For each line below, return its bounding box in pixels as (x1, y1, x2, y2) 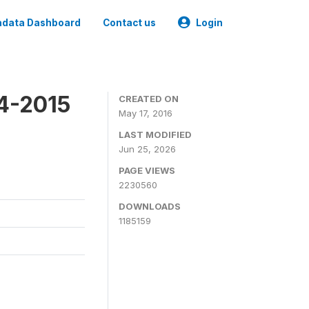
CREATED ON (119, 93, 179, 104)
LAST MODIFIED (119, 129, 192, 140)
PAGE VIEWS (119, 165, 175, 176)
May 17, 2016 (119, 108, 172, 119)
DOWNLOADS (119, 201, 181, 212)
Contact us (103, 17, 156, 28)
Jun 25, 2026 (119, 143, 176, 154)
